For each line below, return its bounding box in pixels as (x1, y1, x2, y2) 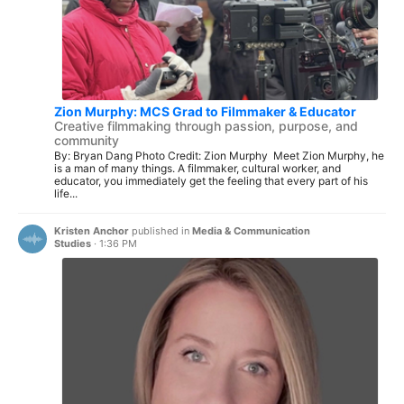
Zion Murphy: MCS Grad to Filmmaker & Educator (54, 103, 356, 119)
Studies (54, 237, 91, 251)
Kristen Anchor (54, 225, 129, 238)
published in (129, 225, 192, 238)
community (54, 132, 119, 148)
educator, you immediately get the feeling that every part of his (54, 173, 368, 188)
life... (54, 186, 78, 200)
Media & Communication (192, 225, 310, 238)
